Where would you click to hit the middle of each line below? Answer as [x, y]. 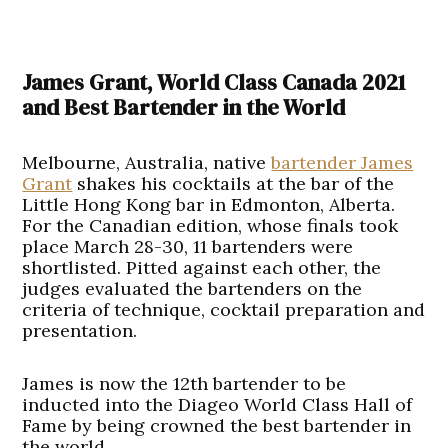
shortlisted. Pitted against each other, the [202, 268]
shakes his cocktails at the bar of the [233, 184]
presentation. [80, 331]
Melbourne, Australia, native [147, 163]
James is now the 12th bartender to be [184, 384]
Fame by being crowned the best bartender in [217, 426]
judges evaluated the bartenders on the [192, 289]
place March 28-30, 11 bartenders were [188, 247]
